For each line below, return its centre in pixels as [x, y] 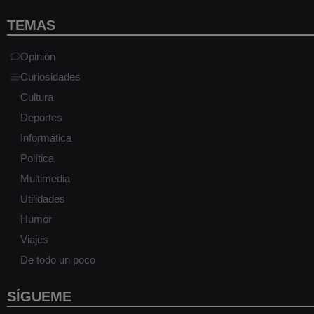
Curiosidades [50, 77]
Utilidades [42, 199]
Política [37, 158]
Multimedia [45, 178]
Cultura [36, 97]
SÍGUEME [39, 296]
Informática [46, 138]
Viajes [34, 239]
